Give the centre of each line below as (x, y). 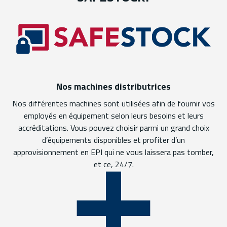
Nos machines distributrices (113, 87)
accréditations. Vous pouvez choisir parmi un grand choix (113, 128)
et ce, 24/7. (113, 164)
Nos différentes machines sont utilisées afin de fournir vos (113, 104)
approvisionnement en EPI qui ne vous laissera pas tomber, (113, 152)
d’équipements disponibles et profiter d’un (113, 140)
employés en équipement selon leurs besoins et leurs (113, 116)
